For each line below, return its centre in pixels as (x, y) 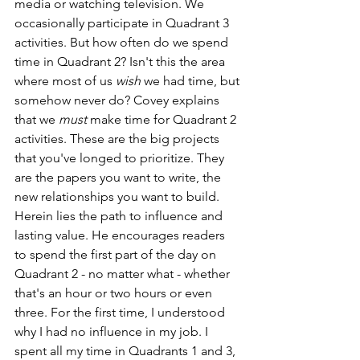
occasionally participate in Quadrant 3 (123, 22)
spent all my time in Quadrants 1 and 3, (127, 350)
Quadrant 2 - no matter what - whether (124, 273)
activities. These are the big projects (119, 138)
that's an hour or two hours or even (115, 292)
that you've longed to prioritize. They (121, 157)
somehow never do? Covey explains (119, 100)
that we (37, 119)
